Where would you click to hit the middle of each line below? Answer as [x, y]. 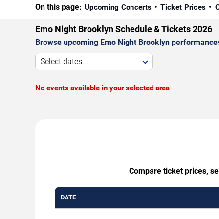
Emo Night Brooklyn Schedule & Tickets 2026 [124, 29]
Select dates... [64, 62]
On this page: [58, 7]
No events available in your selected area [102, 88]
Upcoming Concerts [118, 8]
